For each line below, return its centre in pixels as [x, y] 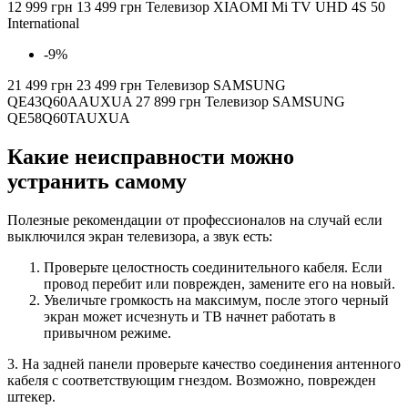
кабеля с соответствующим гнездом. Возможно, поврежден [192, 380]
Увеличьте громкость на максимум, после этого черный [216, 300]
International [43, 23]
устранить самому [97, 181]
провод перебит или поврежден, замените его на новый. [219, 283]
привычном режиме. [107, 332]
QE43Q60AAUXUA [71, 101]
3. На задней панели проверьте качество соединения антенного [204, 363]
